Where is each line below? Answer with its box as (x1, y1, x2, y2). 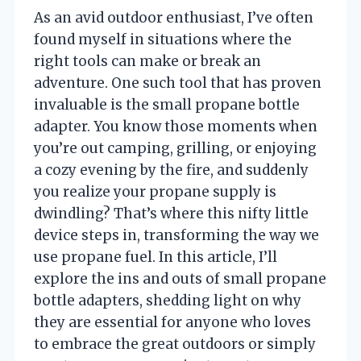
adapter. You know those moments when (34, 117, 317, 135)
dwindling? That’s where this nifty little (34, 204, 309, 222)
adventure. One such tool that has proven (34, 73, 322, 92)
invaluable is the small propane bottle (34, 95, 300, 114)
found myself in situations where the (34, 30, 292, 48)
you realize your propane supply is (34, 182, 276, 201)
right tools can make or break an (34, 52, 261, 70)
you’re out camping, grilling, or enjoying (34, 139, 317, 157)
